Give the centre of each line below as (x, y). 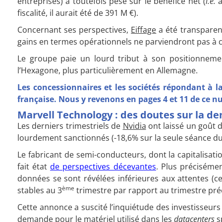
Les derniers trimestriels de (70, 126)
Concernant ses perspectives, (74, 29)
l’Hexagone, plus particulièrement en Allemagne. (108, 70)
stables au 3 (40, 190)
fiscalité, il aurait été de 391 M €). (78, 13)
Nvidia (134, 126)
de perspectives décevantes (103, 166)
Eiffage (144, 29)
